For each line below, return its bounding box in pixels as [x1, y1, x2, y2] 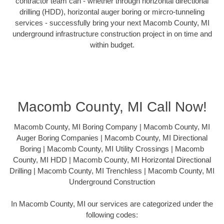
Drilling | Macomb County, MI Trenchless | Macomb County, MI [9, 166, 214, 175]
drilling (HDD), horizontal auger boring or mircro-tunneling [19, 7, 204, 16]
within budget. [89, 40, 134, 49]
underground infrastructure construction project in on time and [12, 29, 212, 38]
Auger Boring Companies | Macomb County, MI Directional [16, 133, 207, 142]
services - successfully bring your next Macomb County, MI [14, 18, 209, 27]
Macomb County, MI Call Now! [17, 98, 207, 114]
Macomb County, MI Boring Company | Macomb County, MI [14, 122, 210, 131]
